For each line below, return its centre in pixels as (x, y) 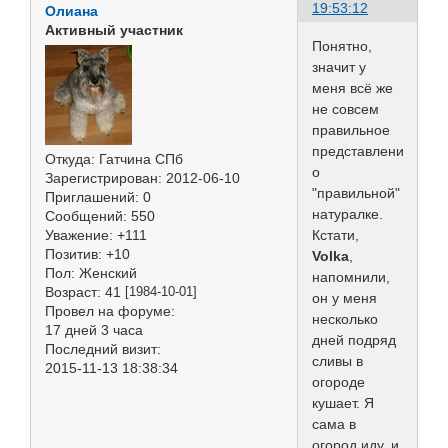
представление (362, 150)
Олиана (71, 10)
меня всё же (352, 87)
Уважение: (79, 235)
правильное (351, 129)
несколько (345, 318)
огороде (338, 381)
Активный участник (114, 29)
